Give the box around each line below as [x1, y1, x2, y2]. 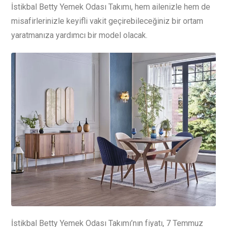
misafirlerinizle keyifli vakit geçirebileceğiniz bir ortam [11, 16, 203, 26]
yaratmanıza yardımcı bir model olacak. [11, 30, 147, 41]
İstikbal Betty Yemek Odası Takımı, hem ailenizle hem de [11, 2, 210, 12]
